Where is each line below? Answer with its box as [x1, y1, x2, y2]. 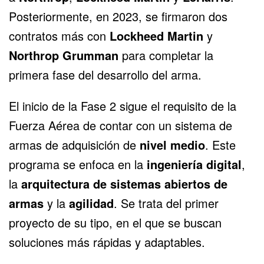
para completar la [118, 46, 213, 64]
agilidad [69, 194, 114, 212]
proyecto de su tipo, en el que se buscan [9, 213, 222, 231]
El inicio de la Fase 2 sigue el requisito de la [9, 97, 236, 114]
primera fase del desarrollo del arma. [9, 65, 202, 83]
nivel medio [140, 136, 205, 153]
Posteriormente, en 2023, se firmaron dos [9, 7, 227, 25]
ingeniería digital [147, 155, 242, 173]
